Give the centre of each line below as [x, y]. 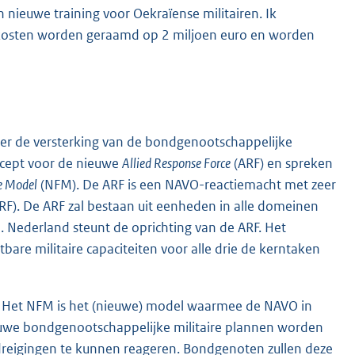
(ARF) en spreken [282, 164]
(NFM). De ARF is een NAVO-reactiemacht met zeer [187, 185]
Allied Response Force [176, 164]
